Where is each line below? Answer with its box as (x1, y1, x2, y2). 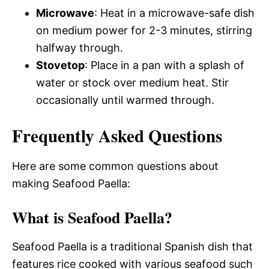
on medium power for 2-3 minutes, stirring (36, 23, 252, 37)
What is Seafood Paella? (12, 205, 172, 229)
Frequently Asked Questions (12, 122, 222, 148)
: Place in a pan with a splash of (85, 58, 244, 71)
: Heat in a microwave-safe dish (94, 6, 255, 19)
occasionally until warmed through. (36, 93, 214, 106)
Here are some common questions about (12, 159, 219, 172)
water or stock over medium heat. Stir (36, 76, 229, 89)
